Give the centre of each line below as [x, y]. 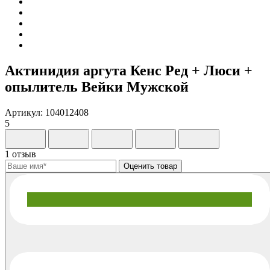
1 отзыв [20, 154]
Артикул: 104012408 [47, 112]
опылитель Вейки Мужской [97, 86]
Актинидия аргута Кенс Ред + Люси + [129, 70]
